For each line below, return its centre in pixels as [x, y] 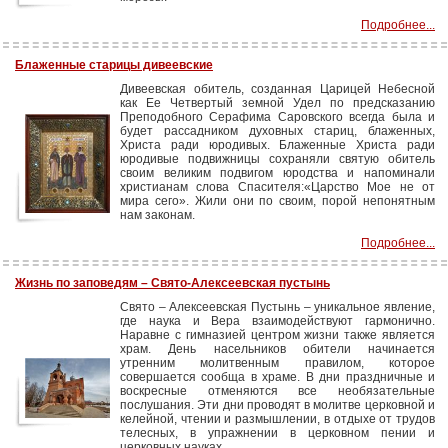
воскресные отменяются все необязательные [277, 391]
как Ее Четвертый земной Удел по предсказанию [277, 103]
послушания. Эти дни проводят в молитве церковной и [277, 405]
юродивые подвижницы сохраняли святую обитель [277, 159]
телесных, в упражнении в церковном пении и [277, 433]
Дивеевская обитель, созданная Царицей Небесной [277, 89]
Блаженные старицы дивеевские [114, 65]
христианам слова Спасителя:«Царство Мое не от [277, 187]
